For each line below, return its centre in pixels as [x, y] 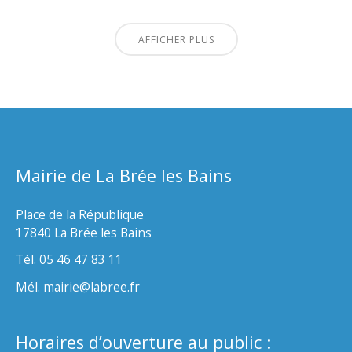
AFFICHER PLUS [176, 40]
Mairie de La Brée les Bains [124, 175]
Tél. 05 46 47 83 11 [69, 260]
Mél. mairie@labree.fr [78, 287]
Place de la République [80, 214]
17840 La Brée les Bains [84, 232]
